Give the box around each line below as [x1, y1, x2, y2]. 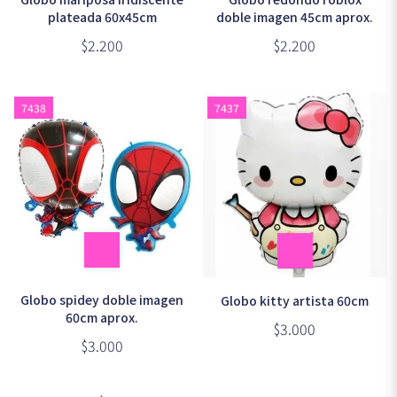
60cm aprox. [66, 308, 139, 327]
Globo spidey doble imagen [20, 291, 184, 309]
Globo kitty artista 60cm [221, 291, 370, 309]
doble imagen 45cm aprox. [216, 7, 374, 26]
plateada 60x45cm [47, 7, 157, 26]
